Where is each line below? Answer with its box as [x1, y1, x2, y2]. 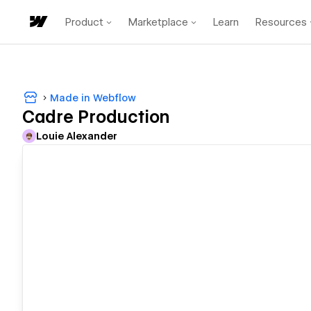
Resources [255, 15, 307, 28]
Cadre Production [22, 107, 169, 128]
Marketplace [128, 15, 188, 28]
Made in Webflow [50, 92, 136, 103]
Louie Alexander [36, 131, 117, 142]
